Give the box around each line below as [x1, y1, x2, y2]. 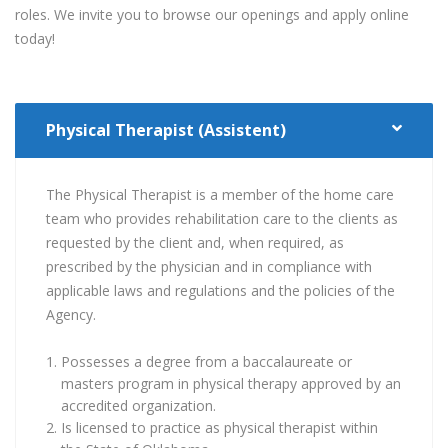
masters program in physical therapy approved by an [61, 373, 401, 393]
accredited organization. [61, 395, 216, 415]
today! [15, 28, 55, 48]
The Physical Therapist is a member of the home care [46, 184, 394, 204]
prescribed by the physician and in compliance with [46, 256, 372, 276]
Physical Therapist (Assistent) [46, 118, 286, 141]
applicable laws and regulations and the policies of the [46, 280, 395, 300]
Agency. [46, 304, 96, 324]
